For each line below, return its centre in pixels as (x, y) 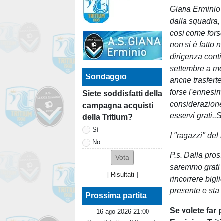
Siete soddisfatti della (122, 94)
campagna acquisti (118, 106)
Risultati (122, 175)
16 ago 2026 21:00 (122, 212)
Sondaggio (106, 77)
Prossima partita (116, 196)
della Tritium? (108, 117)
